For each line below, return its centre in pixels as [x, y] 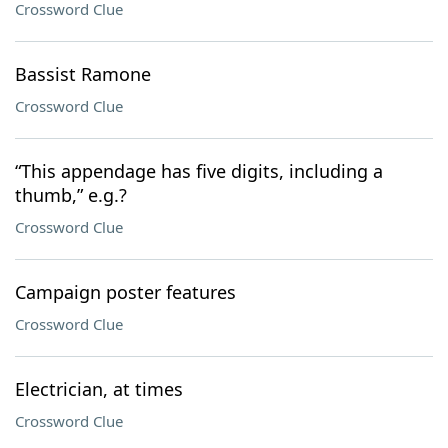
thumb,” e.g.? [71, 195]
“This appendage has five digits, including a [199, 171]
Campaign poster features [125, 292]
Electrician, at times [99, 389]
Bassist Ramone [83, 74]
